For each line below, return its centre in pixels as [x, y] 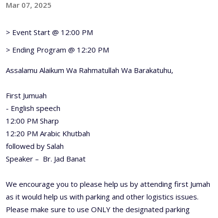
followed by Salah [35, 146]
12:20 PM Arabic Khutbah [49, 133]
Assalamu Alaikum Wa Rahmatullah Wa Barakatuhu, [90, 70]
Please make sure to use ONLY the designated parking [98, 209]
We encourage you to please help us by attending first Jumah [108, 184]
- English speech [34, 108]
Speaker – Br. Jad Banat [46, 159]
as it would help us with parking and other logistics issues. [102, 197]
